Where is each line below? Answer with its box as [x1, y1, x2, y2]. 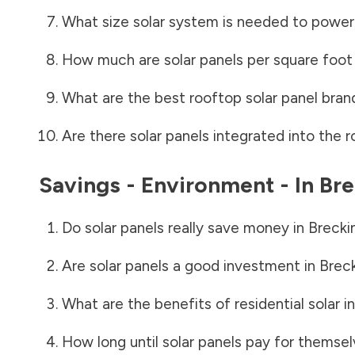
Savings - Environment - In [39, 170, 319, 198]
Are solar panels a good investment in [61, 256, 319, 275]
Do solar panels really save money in [61, 218, 308, 237]
